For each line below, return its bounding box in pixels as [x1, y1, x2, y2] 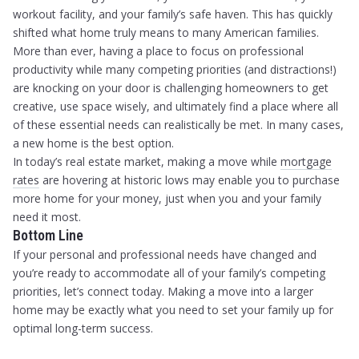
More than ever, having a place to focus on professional [13, 43, 305, 59]
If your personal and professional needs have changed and [13, 247, 317, 263]
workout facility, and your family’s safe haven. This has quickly [13, 6, 333, 22]
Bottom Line [13, 227, 84, 244]
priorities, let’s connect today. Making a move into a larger [13, 284, 314, 300]
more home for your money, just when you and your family [13, 191, 322, 207]
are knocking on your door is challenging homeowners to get [13, 80, 329, 96]
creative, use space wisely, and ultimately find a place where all [13, 99, 339, 115]
